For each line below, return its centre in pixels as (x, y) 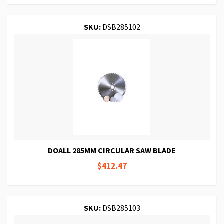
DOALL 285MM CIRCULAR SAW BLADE (112, 150)
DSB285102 (120, 27)
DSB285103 (120, 208)
